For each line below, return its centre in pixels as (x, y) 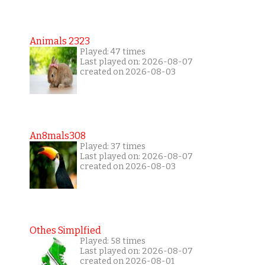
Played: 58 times (112, 241)
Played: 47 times (112, 51)
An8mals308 (57, 135)
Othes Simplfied (65, 230)
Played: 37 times (112, 146)
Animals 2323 (59, 41)
